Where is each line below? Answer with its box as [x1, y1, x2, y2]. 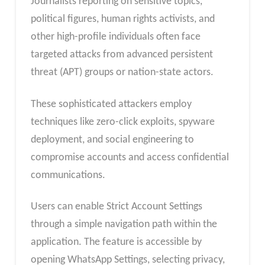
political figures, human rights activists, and [30, 14, 215, 25]
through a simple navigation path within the [30, 219, 217, 231]
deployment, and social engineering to [30, 134, 194, 146]
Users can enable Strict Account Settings [30, 201, 202, 213]
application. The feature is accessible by [30, 237, 202, 248]
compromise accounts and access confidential [30, 151, 229, 163]
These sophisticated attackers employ [30, 98, 192, 110]
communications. [30, 169, 105, 181]
